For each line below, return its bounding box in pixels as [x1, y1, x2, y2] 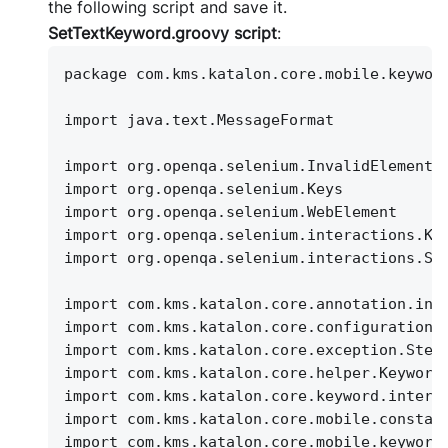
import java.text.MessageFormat [64, 110, 334, 129]
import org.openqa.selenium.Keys [64, 179, 343, 198]
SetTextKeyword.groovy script [48, 22, 277, 43]
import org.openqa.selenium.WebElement [64, 202, 397, 221]
